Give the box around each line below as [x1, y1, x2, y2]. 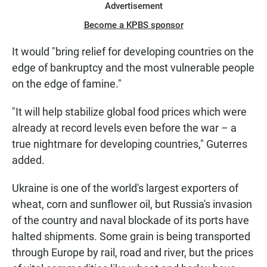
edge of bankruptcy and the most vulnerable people [12, 61, 254, 74]
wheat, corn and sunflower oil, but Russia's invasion [12, 198, 252, 211]
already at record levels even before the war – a [12, 122, 237, 135]
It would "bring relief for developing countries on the [12, 45, 254, 58]
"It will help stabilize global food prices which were [12, 105, 247, 119]
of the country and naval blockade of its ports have [12, 214, 249, 227]
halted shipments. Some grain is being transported [12, 230, 250, 243]
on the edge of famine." [12, 77, 122, 91]
